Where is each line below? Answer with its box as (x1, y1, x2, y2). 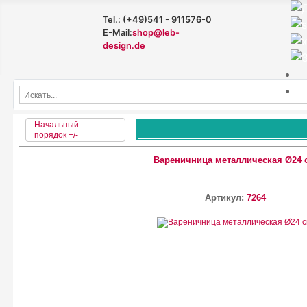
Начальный (34, 119, 79, 130)
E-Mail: (103, 27, 133, 38)
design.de (103, 40, 146, 51)
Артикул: (204, 193, 247, 203)
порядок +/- (34, 130, 78, 140)
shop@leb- (132, 27, 180, 38)
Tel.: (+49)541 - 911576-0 (103, 14, 212, 25)
